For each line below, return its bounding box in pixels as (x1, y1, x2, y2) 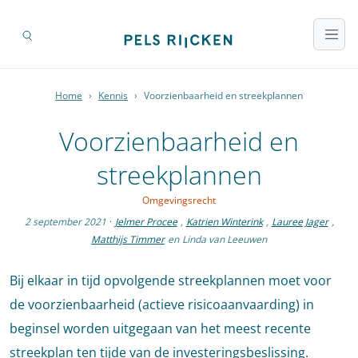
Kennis (98, 89, 128, 103)
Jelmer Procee (114, 215, 177, 229)
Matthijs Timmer (91, 233, 165, 247)
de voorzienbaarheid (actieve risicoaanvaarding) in (10, 296, 314, 314)
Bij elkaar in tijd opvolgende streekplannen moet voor (10, 272, 332, 290)
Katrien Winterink (185, 215, 263, 229)
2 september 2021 (24, 215, 106, 229)
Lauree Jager (271, 215, 328, 229)
